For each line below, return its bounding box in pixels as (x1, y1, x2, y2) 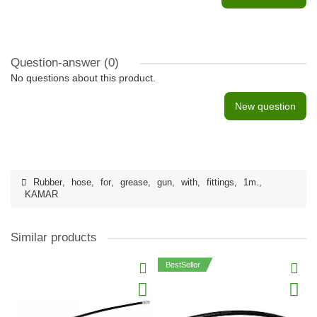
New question (235, 100, 296, 112)
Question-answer (11, 56, 104, 69)
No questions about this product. (11, 72, 156, 83)
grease (120, 178, 148, 188)
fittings (207, 178, 234, 188)
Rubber (33, 178, 62, 188)
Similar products (11, 231, 97, 244)
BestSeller (166, 260, 200, 269)
